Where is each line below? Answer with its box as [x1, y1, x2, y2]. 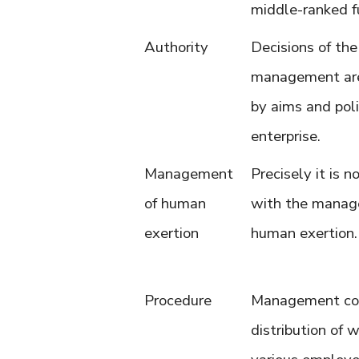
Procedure [144, 290, 212, 311]
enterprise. [251, 126, 321, 147]
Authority [144, 37, 208, 58]
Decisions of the [251, 37, 357, 58]
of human [144, 193, 206, 214]
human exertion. [251, 223, 357, 244]
